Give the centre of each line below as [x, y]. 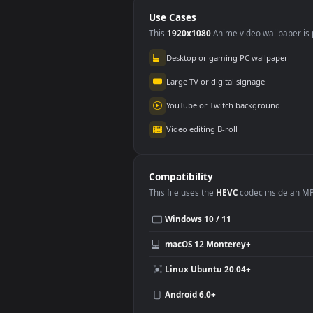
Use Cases [192, 124]
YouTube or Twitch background [248, 221]
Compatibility [201, 301]
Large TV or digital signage [240, 195]
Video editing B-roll [225, 248]
